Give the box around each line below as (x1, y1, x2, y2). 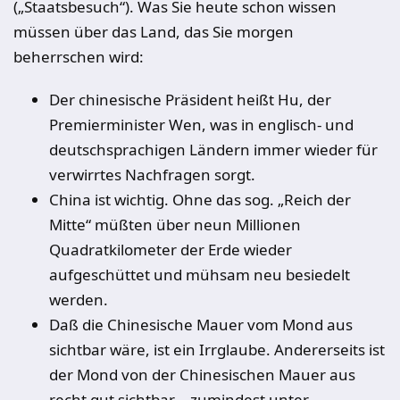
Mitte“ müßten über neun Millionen (49, 214, 301, 235)
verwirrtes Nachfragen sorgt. (49, 164, 255, 185)
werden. (49, 289, 108, 310)
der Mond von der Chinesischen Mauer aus (49, 364, 355, 385)
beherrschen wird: (13, 46, 144, 67)
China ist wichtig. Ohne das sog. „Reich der (49, 189, 351, 210)
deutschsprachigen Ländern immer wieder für (49, 139, 378, 160)
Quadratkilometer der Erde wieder (49, 239, 292, 260)
